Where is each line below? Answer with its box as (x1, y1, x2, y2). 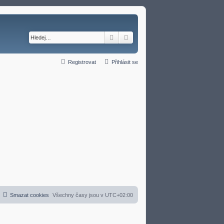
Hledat (115, 32, 136, 41)
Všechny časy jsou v (52, 191, 105, 198)
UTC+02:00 (105, 191, 133, 198)
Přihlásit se (111, 58, 138, 65)
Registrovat (68, 58, 96, 65)
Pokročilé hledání (130, 32, 184, 41)
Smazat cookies (10, 191, 49, 198)
